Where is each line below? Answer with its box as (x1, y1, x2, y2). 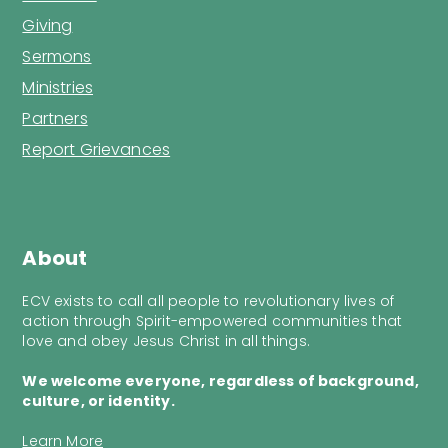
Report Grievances (22, 138, 171, 162)
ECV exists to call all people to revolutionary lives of (22, 291, 395, 312)
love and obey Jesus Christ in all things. (22, 331, 310, 352)
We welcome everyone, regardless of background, (22, 371, 419, 392)
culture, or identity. (22, 391, 175, 412)
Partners (22, 107, 88, 131)
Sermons (22, 45, 92, 69)
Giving (22, 14, 73, 38)
